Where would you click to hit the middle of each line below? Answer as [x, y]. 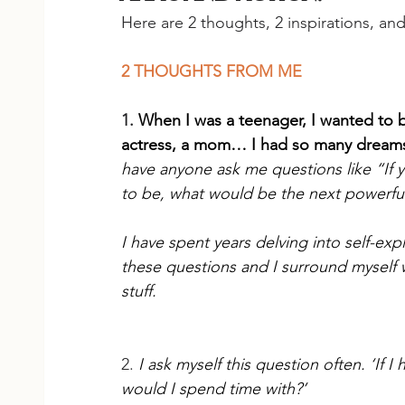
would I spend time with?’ [213, 388]
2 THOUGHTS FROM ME [211, 71]
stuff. [138, 291]
